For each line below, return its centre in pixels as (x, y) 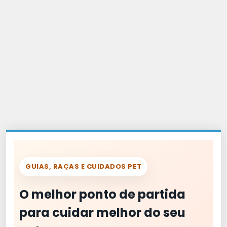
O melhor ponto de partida (102, 194)
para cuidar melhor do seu (102, 213)
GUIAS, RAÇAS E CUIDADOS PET (84, 166)
